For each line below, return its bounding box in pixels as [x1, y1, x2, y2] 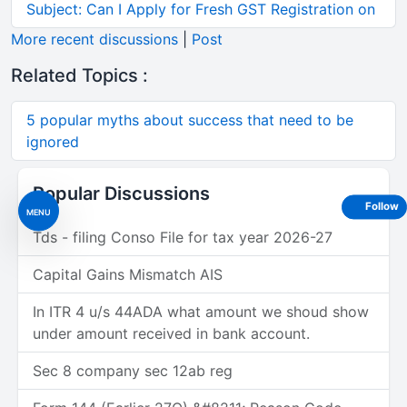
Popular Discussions [33, 183, 210, 205]
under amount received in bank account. [33, 324, 310, 343]
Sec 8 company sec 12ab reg [33, 362, 233, 381]
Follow [365, 200, 399, 213]
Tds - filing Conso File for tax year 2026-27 [33, 228, 333, 247]
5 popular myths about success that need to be [26, 111, 353, 130]
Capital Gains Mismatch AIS [33, 265, 223, 284]
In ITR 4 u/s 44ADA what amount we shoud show [33, 303, 369, 322]
